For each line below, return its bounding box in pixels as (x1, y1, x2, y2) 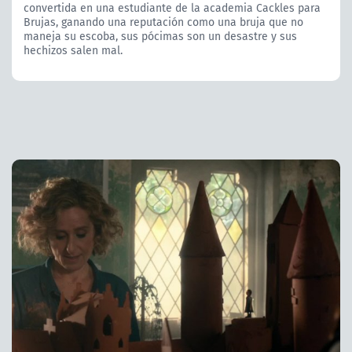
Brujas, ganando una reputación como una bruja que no (24, 14, 303, 31)
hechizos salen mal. (24, 42, 123, 59)
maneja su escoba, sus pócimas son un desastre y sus (24, 28, 297, 45)
